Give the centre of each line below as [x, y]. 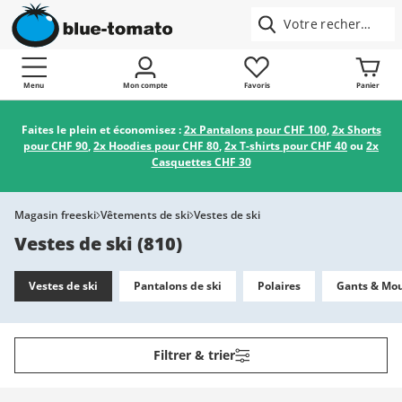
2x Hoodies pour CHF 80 [156, 146]
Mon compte [145, 85]
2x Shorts [356, 130]
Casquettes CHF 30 [201, 162]
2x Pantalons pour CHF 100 [255, 130]
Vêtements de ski [145, 215]
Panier [368, 85]
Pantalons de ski [178, 286]
